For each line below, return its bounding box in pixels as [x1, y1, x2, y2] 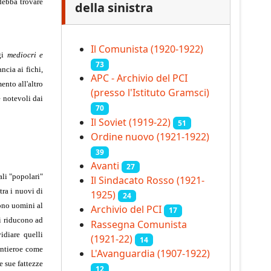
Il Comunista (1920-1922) [91, 42, 203, 56]
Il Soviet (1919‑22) [91, 115, 171, 129]
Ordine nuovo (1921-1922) [91, 129, 209, 143]
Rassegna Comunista [91, 217, 187, 231]
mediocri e [7, 50, 44, 59]
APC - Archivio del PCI [91, 71, 188, 85]
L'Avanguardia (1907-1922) [91, 246, 210, 260]
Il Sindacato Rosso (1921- [91, 174, 204, 188]
